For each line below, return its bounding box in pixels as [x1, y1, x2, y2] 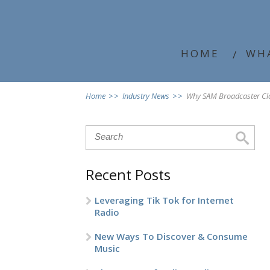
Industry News [122, 90, 169, 101]
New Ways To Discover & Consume [95, 230, 248, 242]
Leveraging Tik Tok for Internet [95, 194, 234, 206]
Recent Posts [86, 165, 171, 184]
